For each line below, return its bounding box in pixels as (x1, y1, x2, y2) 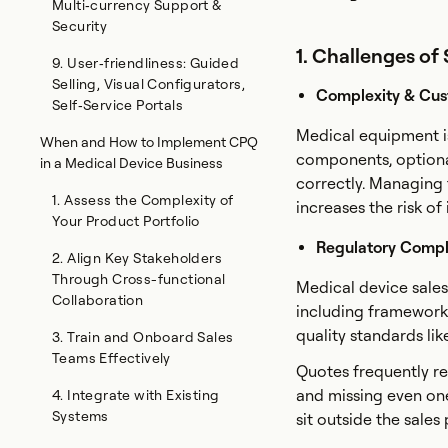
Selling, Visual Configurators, (52, 76, 245, 92)
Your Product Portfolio (52, 213, 200, 229)
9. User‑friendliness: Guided (52, 55, 240, 71)
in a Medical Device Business (40, 155, 223, 171)
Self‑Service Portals (52, 97, 183, 113)
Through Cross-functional (52, 271, 226, 287)
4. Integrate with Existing (52, 387, 220, 403)
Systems (52, 408, 109, 424)
